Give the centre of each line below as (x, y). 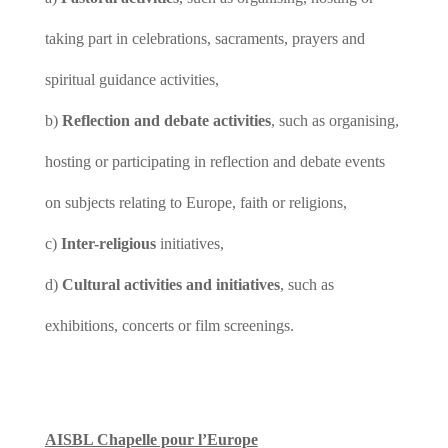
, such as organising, (334, 120)
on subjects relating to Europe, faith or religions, (195, 202)
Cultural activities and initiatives (170, 284)
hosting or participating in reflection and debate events (214, 161)
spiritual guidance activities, (131, 79)
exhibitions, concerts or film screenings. (169, 325)
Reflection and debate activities (166, 120)
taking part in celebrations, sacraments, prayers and (204, 38)
